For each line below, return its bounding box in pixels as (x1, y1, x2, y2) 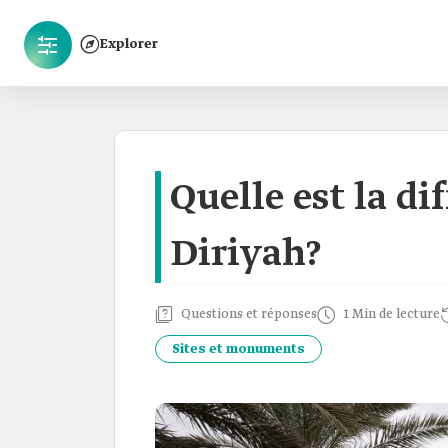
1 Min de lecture (343, 306, 440, 323)
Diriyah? (170, 231, 321, 279)
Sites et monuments (172, 340, 305, 358)
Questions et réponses (181, 306, 317, 323)
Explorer (100, 35, 158, 53)
